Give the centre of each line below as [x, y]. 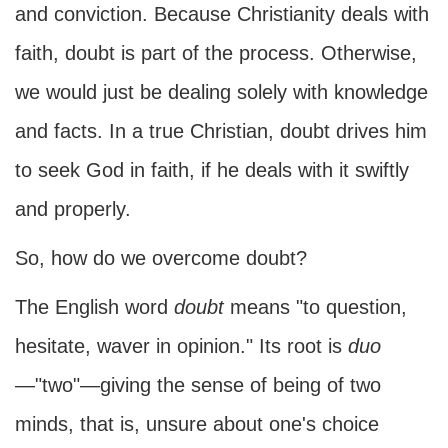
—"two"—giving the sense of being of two [198, 385]
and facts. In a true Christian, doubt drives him [221, 131]
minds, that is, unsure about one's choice [197, 424]
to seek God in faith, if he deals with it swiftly [212, 170]
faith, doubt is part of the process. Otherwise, [216, 53]
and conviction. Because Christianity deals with [222, 14]
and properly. [73, 209]
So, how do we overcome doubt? [161, 258]
